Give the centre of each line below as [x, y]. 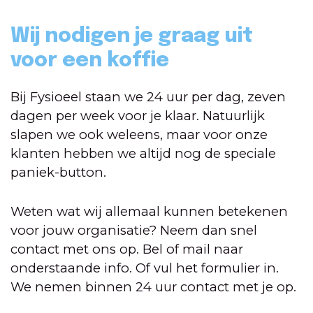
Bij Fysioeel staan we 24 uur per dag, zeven [148, 97]
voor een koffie [90, 60]
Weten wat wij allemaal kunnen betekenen [149, 211]
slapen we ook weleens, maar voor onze [139, 135]
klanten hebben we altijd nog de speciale [143, 154]
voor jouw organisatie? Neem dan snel [134, 230]
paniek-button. [66, 173]
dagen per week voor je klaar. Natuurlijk [138, 116]
